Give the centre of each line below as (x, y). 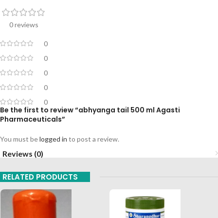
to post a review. (93, 139)
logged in (53, 139)
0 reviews (24, 24)
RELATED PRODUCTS (40, 177)
